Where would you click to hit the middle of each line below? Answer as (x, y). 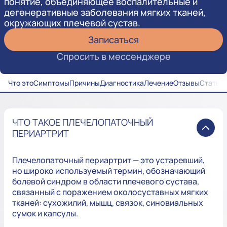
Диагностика (122, 83)
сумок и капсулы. (45, 214)
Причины (85, 83)
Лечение (159, 83)
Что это (21, 83)
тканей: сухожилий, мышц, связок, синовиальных (108, 203)
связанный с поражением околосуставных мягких (110, 192)
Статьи (212, 83)
